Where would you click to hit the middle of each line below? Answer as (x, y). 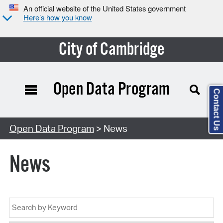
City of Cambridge (111, 50)
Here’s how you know (57, 17)
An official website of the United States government (104, 8)
